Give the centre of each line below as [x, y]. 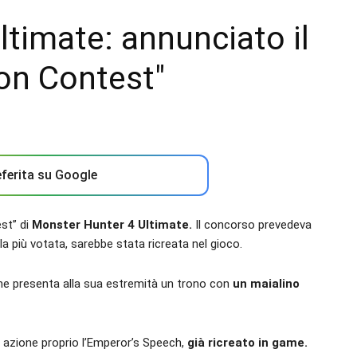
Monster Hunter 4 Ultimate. [112, 225]
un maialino [266, 284]
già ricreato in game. [247, 343]
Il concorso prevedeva [252, 225]
